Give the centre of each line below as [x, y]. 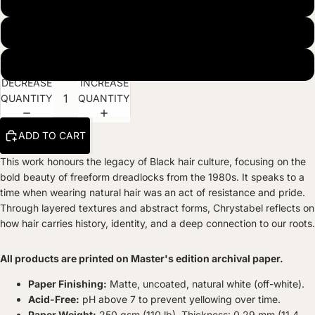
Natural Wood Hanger [157, 32]
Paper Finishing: [67, 283]
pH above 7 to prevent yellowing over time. [181, 299]
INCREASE [104, 83]
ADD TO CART [52, 135]
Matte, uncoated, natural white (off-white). [207, 283]
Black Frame [157, 64]
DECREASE [27, 83]
